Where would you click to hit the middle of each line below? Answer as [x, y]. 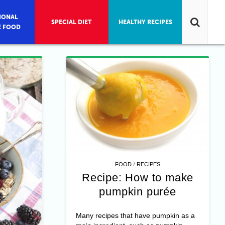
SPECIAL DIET [72, 22]
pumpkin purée [138, 191]
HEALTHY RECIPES [145, 22]
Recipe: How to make [138, 177]
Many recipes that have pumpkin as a [135, 215]
